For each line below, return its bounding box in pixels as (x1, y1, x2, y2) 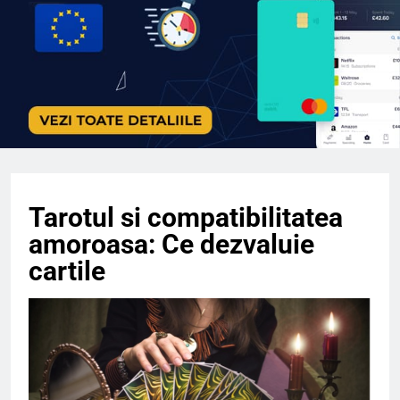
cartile (29, 255, 105, 287)
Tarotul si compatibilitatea (29, 202, 343, 234)
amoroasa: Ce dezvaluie (29, 229, 314, 261)
